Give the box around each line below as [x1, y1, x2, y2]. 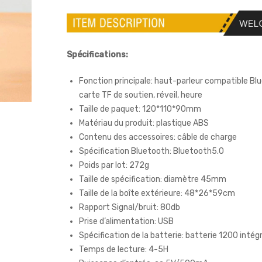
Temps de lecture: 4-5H [79, 244, 168, 255]
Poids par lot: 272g [79, 160, 149, 171]
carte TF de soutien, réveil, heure [79, 90, 202, 101]
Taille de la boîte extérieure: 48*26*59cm [79, 188, 235, 199]
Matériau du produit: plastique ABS [79, 118, 209, 129]
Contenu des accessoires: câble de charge [79, 132, 237, 143]
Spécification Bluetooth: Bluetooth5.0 [79, 146, 224, 157]
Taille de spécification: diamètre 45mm [79, 174, 226, 185]
